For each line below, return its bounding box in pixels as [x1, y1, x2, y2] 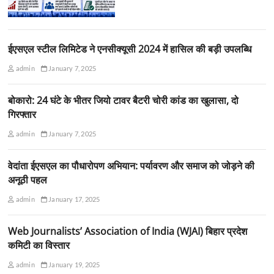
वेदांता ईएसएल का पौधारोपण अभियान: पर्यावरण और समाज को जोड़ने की [8, 158, 255, 172]
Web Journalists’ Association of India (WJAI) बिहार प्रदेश [8, 224, 248, 238]
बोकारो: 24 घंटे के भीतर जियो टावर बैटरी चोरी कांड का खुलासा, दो [8, 93, 239, 107]
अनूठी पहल [8, 172, 48, 187]
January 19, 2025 [47, 260, 100, 268]
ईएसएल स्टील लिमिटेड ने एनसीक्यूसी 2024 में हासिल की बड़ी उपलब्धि [8, 42, 252, 56]
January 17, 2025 [47, 194, 100, 203]
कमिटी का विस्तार [8, 238, 70, 252]
